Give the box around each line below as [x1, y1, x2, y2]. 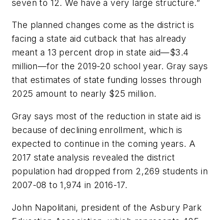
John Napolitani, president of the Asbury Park [12, 202, 202, 213]
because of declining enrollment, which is [12, 124, 183, 135]
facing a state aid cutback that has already [12, 33, 187, 44]
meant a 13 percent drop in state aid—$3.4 [12, 47, 189, 58]
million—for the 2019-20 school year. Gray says [12, 61, 208, 72]
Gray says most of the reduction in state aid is [12, 110, 201, 121]
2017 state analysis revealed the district [12, 152, 175, 163]
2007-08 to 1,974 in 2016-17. [12, 179, 128, 190]
